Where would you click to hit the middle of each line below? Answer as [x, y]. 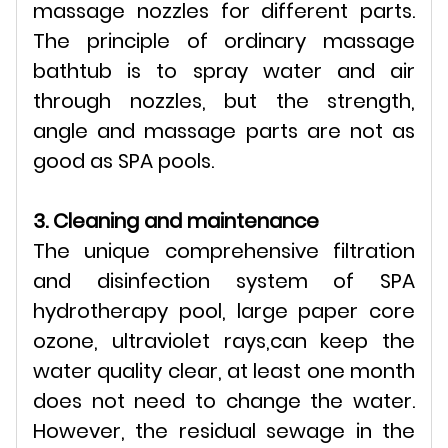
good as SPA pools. [123, 160]
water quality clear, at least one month [224, 370]
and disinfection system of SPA [224, 280]
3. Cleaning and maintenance [176, 220]
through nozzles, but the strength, [224, 100]
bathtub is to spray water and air [224, 70]
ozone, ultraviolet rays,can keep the [224, 340]
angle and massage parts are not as [224, 130]
